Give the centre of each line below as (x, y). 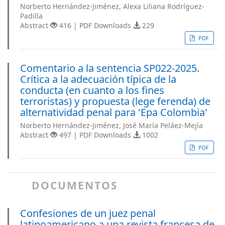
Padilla (31, 16)
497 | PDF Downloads (95, 135)
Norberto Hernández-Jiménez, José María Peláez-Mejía (111, 125)
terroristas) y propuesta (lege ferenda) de (115, 101)
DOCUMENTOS (75, 185)
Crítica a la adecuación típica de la (98, 79)
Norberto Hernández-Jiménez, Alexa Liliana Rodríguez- (112, 6)
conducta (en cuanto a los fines (92, 90)
